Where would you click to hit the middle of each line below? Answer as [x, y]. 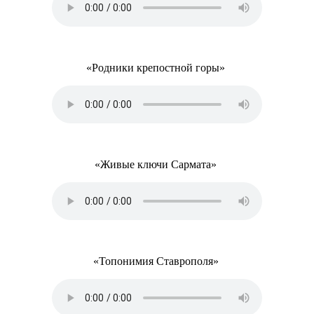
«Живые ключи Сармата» [157, 164]
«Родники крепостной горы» [157, 68]
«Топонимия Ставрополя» [157, 261]
